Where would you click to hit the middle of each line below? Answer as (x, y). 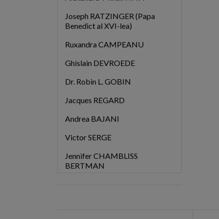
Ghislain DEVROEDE (100, 63)
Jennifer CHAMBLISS (101, 155)
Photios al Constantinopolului (114, 202)
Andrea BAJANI (92, 118)
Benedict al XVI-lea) (98, 25)
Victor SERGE (88, 137)
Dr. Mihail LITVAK (96, 184)
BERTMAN (85, 165)
